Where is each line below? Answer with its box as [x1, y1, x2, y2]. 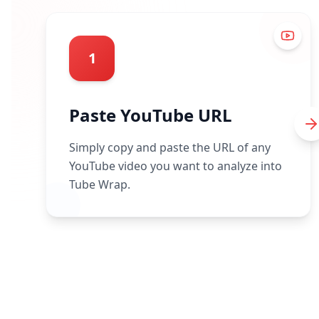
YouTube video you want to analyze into [69, 158, 282, 174]
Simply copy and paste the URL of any [69, 140, 271, 155]
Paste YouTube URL [69, 103, 232, 127]
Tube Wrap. [69, 177, 130, 192]
